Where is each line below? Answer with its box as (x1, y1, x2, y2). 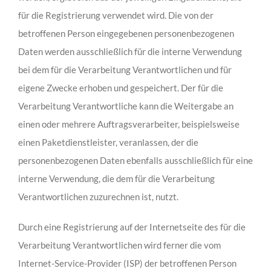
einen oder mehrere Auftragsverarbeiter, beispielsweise (18, 119, 240, 130)
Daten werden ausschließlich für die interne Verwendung (18, 46, 242, 57)
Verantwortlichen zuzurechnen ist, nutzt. (18, 191, 178, 203)
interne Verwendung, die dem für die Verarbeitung (18, 173, 215, 184)
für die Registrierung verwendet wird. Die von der (18, 10, 214, 21)
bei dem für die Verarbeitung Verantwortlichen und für (18, 64, 232, 76)
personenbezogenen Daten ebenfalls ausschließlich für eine (18, 155, 253, 166)
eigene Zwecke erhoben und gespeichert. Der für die (18, 82, 223, 94)
